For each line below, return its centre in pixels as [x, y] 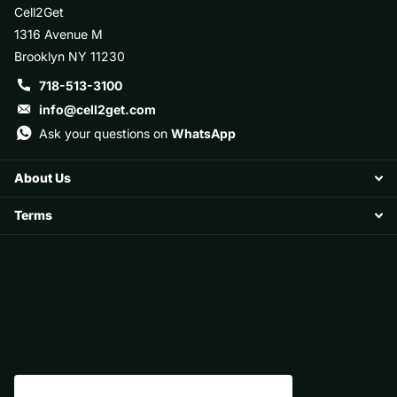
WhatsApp [203, 133]
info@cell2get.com [97, 109]
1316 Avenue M [58, 34]
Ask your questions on [105, 133]
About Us [43, 178]
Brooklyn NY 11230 [70, 56]
